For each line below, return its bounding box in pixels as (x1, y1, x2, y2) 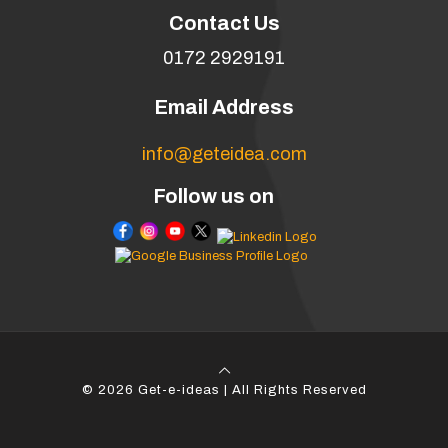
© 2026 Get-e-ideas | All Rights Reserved (81, 382, 367, 397)
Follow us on (152, 184, 274, 207)
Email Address (154, 95, 294, 118)
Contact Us (168, 11, 280, 34)
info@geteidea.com (141, 143, 307, 164)
